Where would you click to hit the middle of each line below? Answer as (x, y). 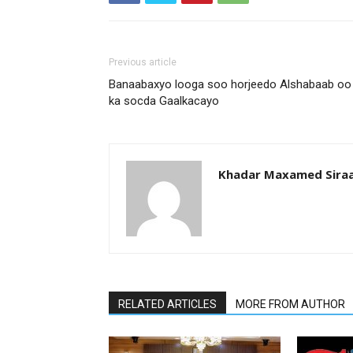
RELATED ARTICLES (167, 304)
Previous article (143, 62)
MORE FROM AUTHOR (290, 304)
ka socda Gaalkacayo (164, 101)
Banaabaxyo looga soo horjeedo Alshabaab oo (230, 84)
